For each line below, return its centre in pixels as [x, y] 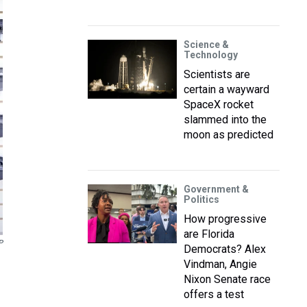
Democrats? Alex [225, 249]
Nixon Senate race [227, 279]
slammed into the [225, 120]
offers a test [214, 294]
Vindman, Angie [220, 264]
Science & [206, 45]
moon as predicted [229, 135]
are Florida [209, 234]
